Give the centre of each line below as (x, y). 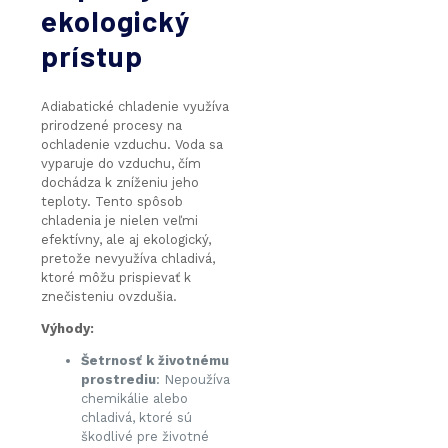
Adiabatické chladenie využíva (135, 107)
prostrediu (118, 380)
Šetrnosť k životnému (155, 361)
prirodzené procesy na (111, 126)
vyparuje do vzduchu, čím (121, 164)
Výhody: (67, 329)
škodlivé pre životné (145, 437)
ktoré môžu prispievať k (116, 278)
